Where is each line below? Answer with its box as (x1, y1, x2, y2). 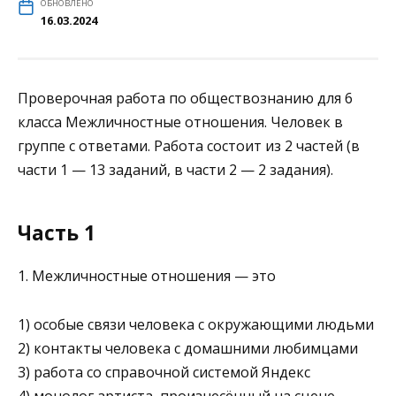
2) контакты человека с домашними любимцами (18, 338, 358, 358)
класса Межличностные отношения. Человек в (18, 112, 343, 133)
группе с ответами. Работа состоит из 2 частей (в (18, 136, 360, 156)
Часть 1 (18, 218, 95, 247)
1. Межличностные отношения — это (18, 266, 276, 286)
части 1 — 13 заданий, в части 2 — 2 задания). (18, 160, 333, 180)
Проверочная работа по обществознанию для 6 (18, 88, 353, 109)
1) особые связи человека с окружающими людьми (18, 314, 374, 334)
